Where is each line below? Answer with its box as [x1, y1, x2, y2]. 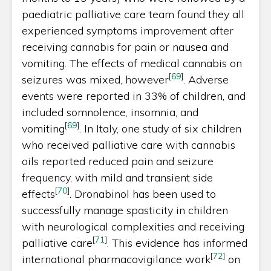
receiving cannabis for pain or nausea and [22, 39, 229, 54]
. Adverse [183, 72, 229, 87]
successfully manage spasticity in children [22, 203, 228, 217]
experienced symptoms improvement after [22, 23, 233, 38]
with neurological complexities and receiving [22, 219, 244, 233]
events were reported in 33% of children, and [22, 88, 246, 103]
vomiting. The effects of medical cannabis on [22, 56, 242, 70]
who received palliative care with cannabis [22, 137, 235, 152]
